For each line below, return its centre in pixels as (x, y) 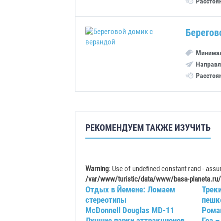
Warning (97, 168)
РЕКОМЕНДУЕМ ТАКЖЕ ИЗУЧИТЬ (148, 127)
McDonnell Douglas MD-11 (130, 210)
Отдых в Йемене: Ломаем (130, 189)
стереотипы (106, 200)
